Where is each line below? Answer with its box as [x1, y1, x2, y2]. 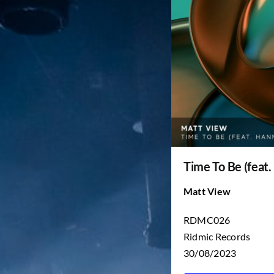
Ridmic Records [183, 231, 251, 243]
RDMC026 [183, 214, 231, 226]
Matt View [183, 185, 231, 198]
